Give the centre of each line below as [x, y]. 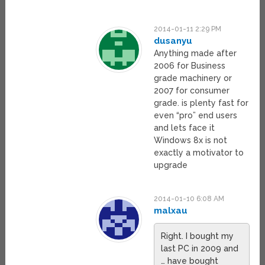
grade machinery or [193, 78]
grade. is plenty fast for [201, 103]
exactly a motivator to [199, 152]
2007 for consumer [192, 90]
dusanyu [173, 41]
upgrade [171, 165]
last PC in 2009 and [200, 248]
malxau [171, 210]
